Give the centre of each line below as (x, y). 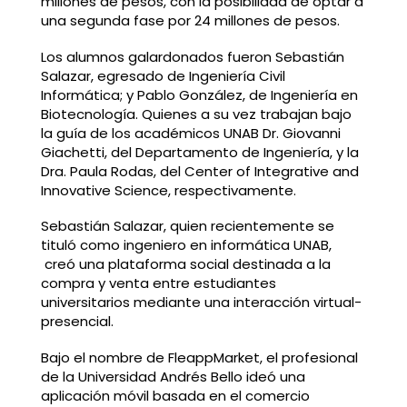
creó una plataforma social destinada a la (185, 264)
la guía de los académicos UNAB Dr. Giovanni (190, 133)
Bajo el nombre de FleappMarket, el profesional (199, 358)
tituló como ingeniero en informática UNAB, (186, 245)
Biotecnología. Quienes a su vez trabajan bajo (196, 114)
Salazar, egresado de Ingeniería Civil (163, 75)
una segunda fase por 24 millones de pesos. (190, 20)
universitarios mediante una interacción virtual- (201, 303)
